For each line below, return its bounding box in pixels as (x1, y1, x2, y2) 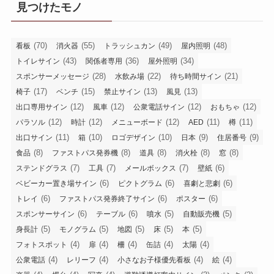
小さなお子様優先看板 (117, 255, 191, 264)
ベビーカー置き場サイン (15, 179, 97, 188)
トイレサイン (15, 56, 60, 65)
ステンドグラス (15, 163, 67, 172)
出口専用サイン (15, 102, 67, 111)
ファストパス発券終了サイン (59, 194, 155, 203)
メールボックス (124, 163, 176, 172)
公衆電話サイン (133, 102, 185, 111)
